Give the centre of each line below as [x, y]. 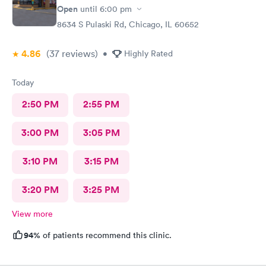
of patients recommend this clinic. [106, 235]
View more [32, 214]
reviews [77, 53]
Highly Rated [148, 53]
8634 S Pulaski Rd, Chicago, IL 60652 [128, 24]
